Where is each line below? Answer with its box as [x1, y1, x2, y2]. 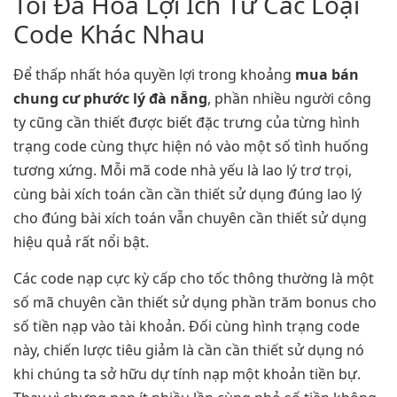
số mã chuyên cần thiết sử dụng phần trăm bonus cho [13, 292, 377, 313]
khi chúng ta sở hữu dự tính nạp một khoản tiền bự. [13, 364, 361, 385]
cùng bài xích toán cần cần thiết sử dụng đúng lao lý [13, 183, 362, 204]
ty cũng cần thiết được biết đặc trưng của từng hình [13, 112, 360, 132]
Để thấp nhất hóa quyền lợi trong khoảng [13, 64, 295, 84]
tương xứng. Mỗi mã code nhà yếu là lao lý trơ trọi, [13, 160, 352, 180]
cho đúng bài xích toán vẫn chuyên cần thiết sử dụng [13, 207, 367, 228]
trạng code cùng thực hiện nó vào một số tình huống [13, 136, 369, 156]
